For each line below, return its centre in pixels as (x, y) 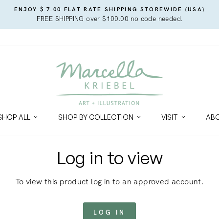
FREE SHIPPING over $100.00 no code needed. (109, 19)
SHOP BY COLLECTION (96, 117)
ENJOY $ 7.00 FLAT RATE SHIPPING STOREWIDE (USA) (109, 9)
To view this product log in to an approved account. (109, 181)
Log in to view (109, 157)
